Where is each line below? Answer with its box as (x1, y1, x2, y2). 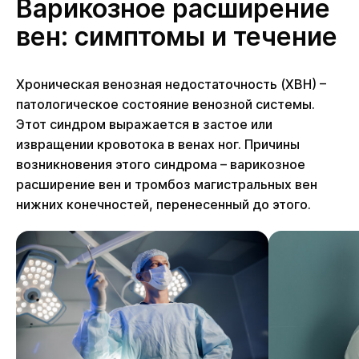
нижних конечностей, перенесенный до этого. (16, 196, 311, 212)
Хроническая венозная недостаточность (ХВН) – (16, 76, 326, 92)
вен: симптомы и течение (16, 21, 337, 52)
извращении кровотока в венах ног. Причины (16, 136, 300, 152)
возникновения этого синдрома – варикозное (16, 156, 305, 172)
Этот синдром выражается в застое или (16, 116, 272, 132)
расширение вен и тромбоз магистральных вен (16, 176, 317, 192)
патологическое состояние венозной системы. (16, 96, 315, 112)
